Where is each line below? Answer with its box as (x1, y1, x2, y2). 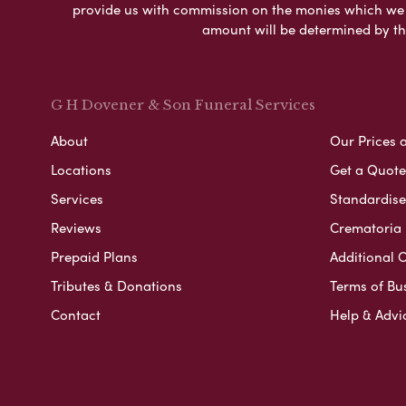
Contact (51, 304, 101, 324)
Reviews (51, 217, 101, 237)
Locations (51, 159, 111, 179)
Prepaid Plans (51, 246, 138, 266)
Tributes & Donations (51, 275, 182, 295)
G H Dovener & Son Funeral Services (51, 95, 315, 113)
